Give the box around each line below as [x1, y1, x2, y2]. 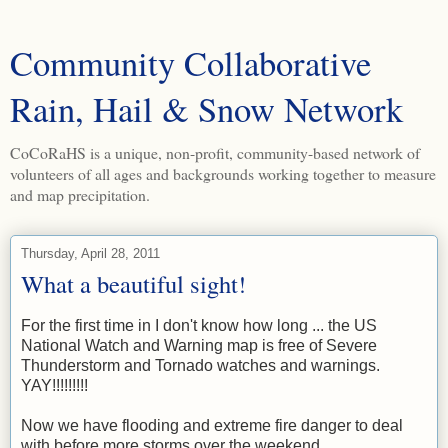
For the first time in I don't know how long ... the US [21, 316, 377, 334]
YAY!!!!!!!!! [21, 376, 88, 394]
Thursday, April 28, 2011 [21, 246, 160, 261]
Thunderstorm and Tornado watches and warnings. [21, 356, 380, 374]
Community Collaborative [10, 40, 371, 86]
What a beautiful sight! [21, 267, 246, 300]
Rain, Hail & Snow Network [10, 86, 403, 132]
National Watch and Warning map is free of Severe [21, 336, 377, 354]
